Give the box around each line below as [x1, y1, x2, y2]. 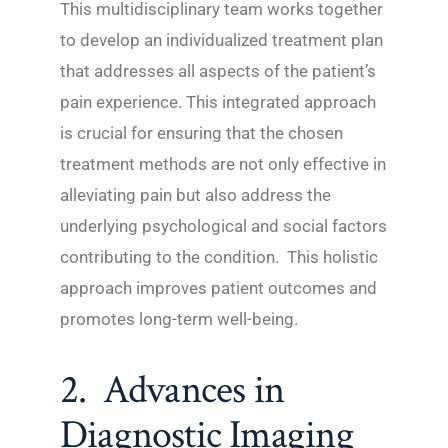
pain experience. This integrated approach [60, 92, 376, 113]
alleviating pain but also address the [60, 185, 331, 206]
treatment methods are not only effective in [60, 154, 386, 175]
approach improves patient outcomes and [60, 278, 377, 299]
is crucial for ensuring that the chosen [60, 123, 343, 144]
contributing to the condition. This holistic [60, 247, 378, 268]
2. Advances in [60, 364, 285, 417]
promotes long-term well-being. [60, 309, 298, 330]
